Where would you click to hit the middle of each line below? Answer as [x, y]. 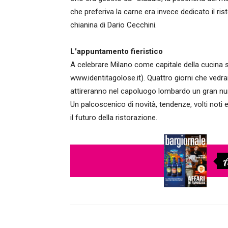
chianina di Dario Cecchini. [113, 25]
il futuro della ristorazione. [114, 118]
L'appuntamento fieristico [117, 51]
